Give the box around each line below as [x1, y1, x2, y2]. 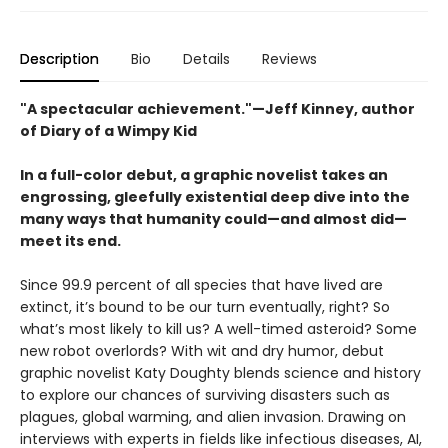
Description [20, 49, 99, 69]
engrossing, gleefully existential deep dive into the [20, 187, 410, 207]
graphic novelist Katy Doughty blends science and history [20, 363, 421, 383]
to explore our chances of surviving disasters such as [20, 385, 390, 405]
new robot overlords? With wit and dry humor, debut [20, 341, 384, 361]
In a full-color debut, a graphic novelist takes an [20, 165, 388, 185]
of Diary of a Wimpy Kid [20, 121, 197, 141]
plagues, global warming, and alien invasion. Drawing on [20, 407, 406, 427]
